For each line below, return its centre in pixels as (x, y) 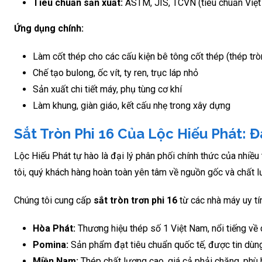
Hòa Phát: (54, 228)
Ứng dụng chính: (49, 28)
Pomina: (51, 244)
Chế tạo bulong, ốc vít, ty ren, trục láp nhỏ (116, 73)
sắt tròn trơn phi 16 (135, 200)
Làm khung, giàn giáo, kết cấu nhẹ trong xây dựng (132, 105)
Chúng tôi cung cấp (54, 200)
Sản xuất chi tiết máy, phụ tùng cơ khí (107, 89)
